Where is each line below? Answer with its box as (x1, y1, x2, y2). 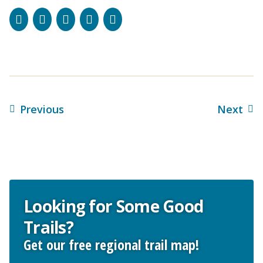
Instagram (45, 10, 103, 26)
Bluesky (69, 10, 112, 26)
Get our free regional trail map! (23, 234, 199, 254)
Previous (20, 102, 64, 116)
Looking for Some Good (23, 194, 204, 217)
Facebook (22, 10, 74, 26)
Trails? (23, 215, 74, 238)
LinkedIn (92, 10, 140, 26)
